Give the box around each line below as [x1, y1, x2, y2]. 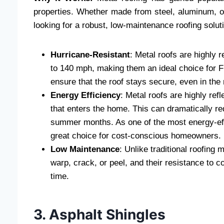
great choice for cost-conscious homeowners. [50, 131, 221, 141]
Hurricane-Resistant [50, 50, 130, 60]
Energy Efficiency [50, 90, 120, 100]
